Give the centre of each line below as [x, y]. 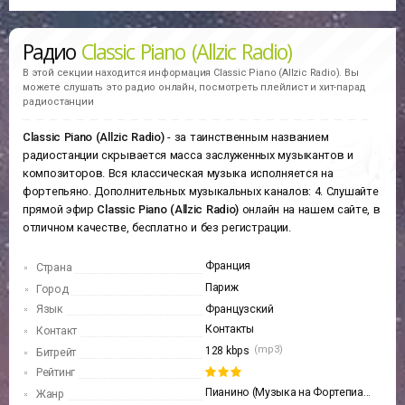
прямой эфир [60, 210]
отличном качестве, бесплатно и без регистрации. [157, 228]
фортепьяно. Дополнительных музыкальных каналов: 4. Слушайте [201, 192]
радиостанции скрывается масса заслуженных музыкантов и [188, 155]
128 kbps [227, 351]
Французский [240, 310]
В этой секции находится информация [118, 73]
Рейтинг [56, 373]
